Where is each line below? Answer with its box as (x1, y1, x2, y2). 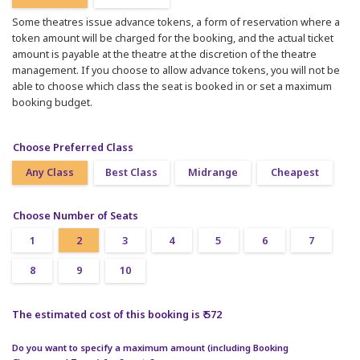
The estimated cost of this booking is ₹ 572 (12, 307, 222, 321)
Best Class (105, 166, 158, 180)
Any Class (26, 166, 75, 180)
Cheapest (270, 166, 319, 180)
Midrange (188, 166, 239, 180)
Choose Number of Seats (13, 208, 138, 223)
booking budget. (12, 95, 92, 109)
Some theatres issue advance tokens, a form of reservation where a (12, 14, 340, 29)
